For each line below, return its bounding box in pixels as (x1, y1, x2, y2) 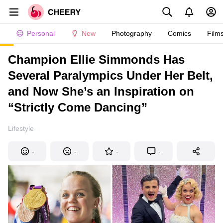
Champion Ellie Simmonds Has (8, 53, 185, 66)
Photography (111, 29, 152, 37)
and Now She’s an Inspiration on (8, 85, 194, 98)
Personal (27, 29, 55, 37)
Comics (168, 29, 191, 37)
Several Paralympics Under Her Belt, (8, 69, 213, 82)
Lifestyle (8, 124, 34, 132)
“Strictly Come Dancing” (8, 101, 147, 114)
